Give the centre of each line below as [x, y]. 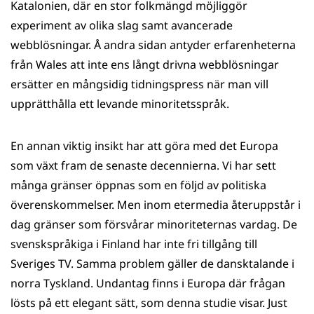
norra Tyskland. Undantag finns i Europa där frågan [148, 283]
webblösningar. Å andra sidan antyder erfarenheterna [153, 45]
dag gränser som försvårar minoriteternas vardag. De [154, 224]
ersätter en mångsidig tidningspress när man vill [139, 84]
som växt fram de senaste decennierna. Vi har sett [143, 165]
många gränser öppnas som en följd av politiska [138, 185]
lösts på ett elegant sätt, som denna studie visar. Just [149, 303]
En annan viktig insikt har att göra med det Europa [144, 146]
